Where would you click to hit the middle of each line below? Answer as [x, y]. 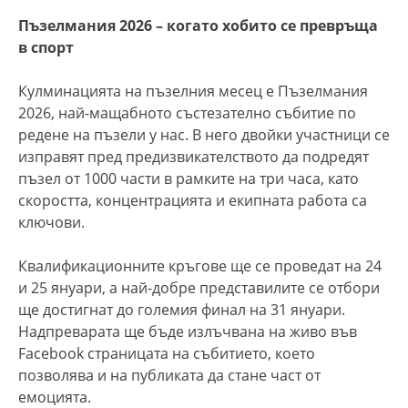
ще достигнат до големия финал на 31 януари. [182, 309]
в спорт [46, 47]
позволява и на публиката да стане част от [169, 375]
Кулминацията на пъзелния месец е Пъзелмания [193, 91]
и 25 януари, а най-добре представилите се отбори [199, 287]
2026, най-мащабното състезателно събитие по [187, 112]
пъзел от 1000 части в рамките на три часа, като [189, 178]
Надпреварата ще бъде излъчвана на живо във [188, 331]
